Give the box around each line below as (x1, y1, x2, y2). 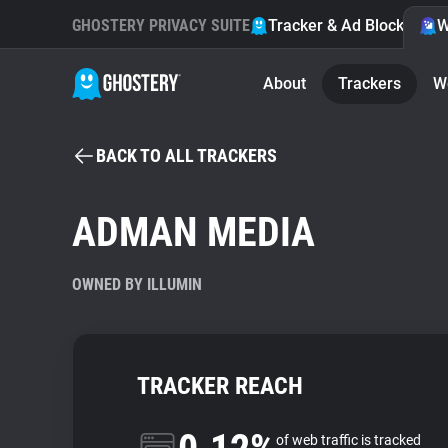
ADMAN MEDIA (72, 209, 315, 256)
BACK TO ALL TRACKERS (96, 145, 277, 166)
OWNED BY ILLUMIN (72, 275, 202, 294)
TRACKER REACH (137, 372, 303, 400)
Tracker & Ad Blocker (268, 16, 419, 35)
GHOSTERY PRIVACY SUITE (72, 16, 250, 35)
